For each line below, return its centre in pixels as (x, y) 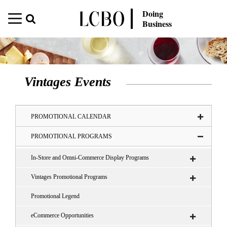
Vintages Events (68, 82)
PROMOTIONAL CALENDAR (71, 117)
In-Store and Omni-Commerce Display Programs (90, 158)
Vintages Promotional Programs (69, 177)
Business (157, 24)
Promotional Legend (55, 196)
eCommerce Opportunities (62, 216)
